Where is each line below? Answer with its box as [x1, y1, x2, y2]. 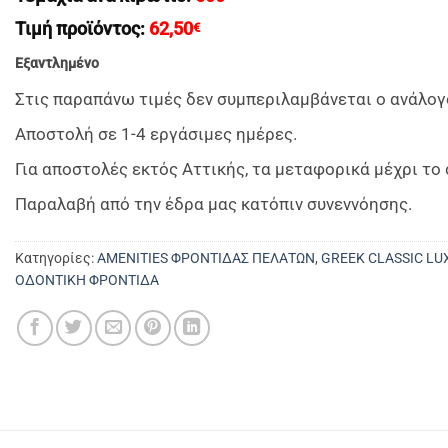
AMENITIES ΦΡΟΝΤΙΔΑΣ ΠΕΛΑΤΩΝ [97, 249, 315, 266]
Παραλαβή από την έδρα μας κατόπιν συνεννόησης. [15, 194, 412, 215]
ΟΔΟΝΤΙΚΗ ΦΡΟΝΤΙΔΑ [15, 271, 159, 288]
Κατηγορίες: [15, 249, 97, 266]
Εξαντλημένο [15, 55, 99, 72]
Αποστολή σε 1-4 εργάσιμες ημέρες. [15, 124, 297, 145]
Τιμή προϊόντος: [15, 19, 149, 40]
